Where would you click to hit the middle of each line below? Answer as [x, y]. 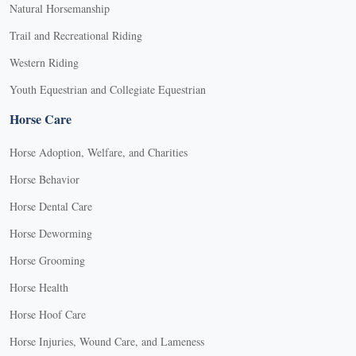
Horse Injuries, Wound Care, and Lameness [107, 341]
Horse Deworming [51, 233]
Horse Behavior [44, 179]
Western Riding [44, 62]
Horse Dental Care [51, 206]
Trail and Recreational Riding [76, 35]
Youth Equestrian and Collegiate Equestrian [108, 89]
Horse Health [39, 287]
